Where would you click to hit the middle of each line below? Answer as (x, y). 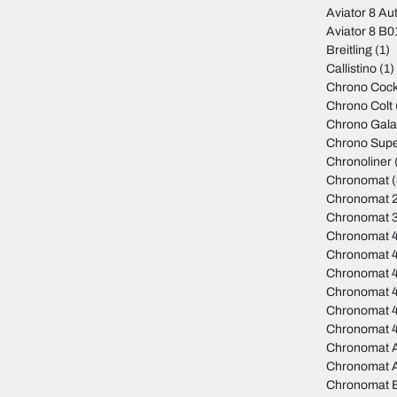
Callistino (352, 69)
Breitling (350, 51)
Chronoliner (359, 162)
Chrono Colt (360, 106)
